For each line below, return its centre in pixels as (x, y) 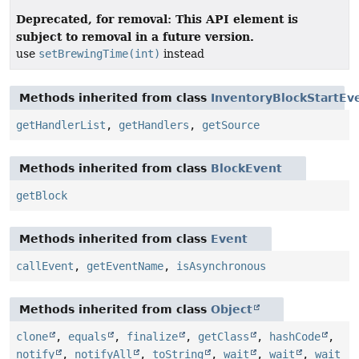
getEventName (125, 266)
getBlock (42, 196)
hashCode (295, 337)
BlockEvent (246, 169)
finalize (152, 337)
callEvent (45, 266)
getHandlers (154, 125)
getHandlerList (61, 125)
